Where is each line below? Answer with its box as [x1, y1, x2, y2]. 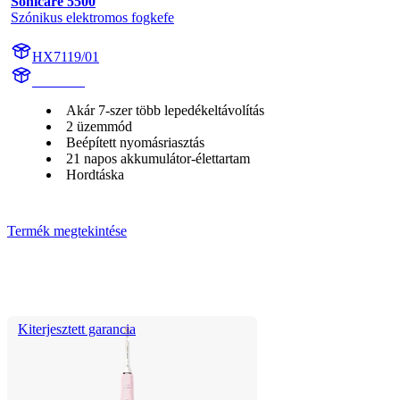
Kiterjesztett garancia [18, 321, 136, 337]
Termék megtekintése [7, 222, 127, 238]
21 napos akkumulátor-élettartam [66, 150, 250, 166]
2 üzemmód [66, 118, 132, 134]
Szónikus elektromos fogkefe [11, 9, 174, 25]
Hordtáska [66, 166, 124, 182]
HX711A [32, 72, 85, 88]
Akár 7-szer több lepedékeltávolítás [66, 102, 264, 118]
